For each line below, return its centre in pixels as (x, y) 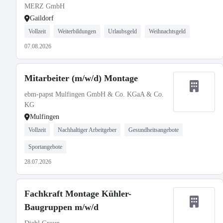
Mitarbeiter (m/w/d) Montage (81, 78)
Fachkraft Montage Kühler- (78, 194)
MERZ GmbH (45, 6)
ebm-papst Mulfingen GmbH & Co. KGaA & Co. (94, 94)
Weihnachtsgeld (167, 31)
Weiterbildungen (77, 31)
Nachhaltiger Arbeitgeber (87, 130)
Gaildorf (42, 18)
